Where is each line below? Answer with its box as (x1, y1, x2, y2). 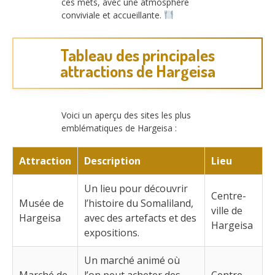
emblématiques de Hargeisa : (61, 122, 177, 134)
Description (84, 154, 141, 168)
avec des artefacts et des (84, 211, 196, 225)
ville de (211, 204, 242, 218)
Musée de (19, 196, 64, 211)
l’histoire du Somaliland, (84, 196, 193, 211)
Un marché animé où (84, 254, 180, 268)
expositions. (84, 226, 139, 240)
